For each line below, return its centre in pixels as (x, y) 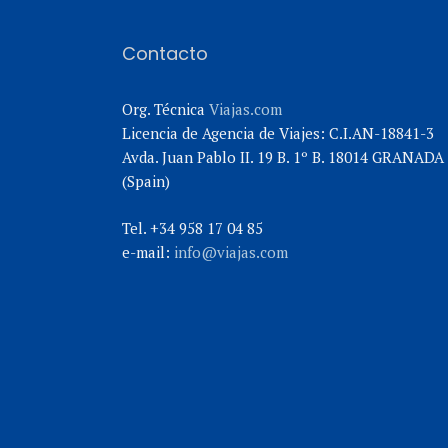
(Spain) (146, 181)
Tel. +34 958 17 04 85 (192, 227)
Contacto (165, 53)
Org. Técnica (165, 109)
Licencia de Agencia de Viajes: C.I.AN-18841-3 (278, 133)
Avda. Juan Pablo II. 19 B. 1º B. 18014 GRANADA (283, 157)
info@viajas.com (231, 251)
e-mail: (148, 251)
